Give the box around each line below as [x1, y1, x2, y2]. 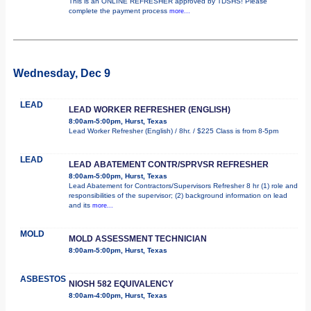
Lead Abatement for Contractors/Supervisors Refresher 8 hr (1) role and [69, 181, 298, 190]
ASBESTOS [20, 274, 66, 284]
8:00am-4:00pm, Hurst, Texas [69, 291, 167, 299]
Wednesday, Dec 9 [13, 67, 110, 79]
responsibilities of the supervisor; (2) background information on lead [69, 191, 287, 199]
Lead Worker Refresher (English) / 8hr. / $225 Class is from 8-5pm [69, 126, 278, 135]
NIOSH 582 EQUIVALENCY [69, 278, 174, 289]
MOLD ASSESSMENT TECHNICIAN [69, 233, 207, 244]
